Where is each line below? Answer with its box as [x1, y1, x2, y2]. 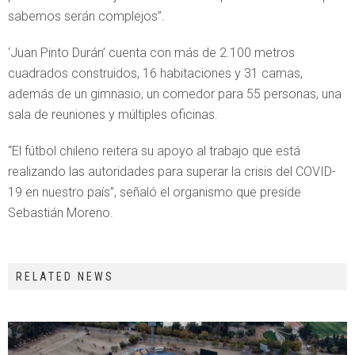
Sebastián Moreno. [8, 205, 113, 220]
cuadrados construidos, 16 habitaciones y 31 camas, [8, 66, 303, 81]
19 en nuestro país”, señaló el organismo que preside [8, 185, 301, 200]
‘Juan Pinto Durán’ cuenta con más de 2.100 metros [8, 45, 295, 60]
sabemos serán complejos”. [8, 9, 165, 24]
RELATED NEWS [16, 270, 114, 283]
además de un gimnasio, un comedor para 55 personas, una [8, 86, 342, 101]
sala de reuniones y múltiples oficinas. [8, 107, 218, 122]
